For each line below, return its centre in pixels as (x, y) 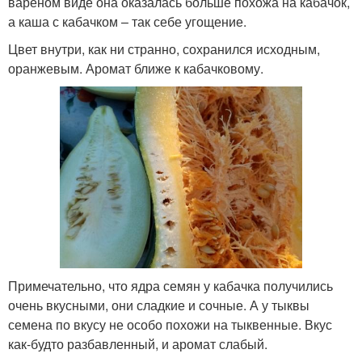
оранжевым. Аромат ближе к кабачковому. (136, 68)
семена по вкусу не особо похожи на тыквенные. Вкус (170, 324)
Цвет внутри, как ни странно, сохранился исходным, (164, 48)
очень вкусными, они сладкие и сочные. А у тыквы (159, 305)
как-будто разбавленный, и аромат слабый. (138, 343)
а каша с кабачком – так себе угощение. (127, 21)
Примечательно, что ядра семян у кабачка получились (170, 285)
